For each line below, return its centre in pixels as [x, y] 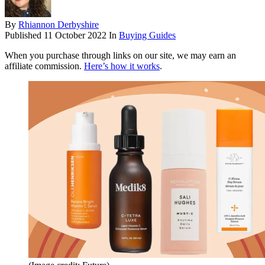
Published [24, 35]
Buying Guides [147, 35]
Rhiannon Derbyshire [59, 25]
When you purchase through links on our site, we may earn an [120, 56]
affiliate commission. [44, 66]
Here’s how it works [122, 66]
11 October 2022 [75, 35]
